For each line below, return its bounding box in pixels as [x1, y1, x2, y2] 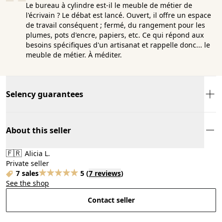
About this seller [6, 124, 71, 136]
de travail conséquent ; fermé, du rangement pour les [26, 20, 205, 30]
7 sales [16, 168, 39, 178]
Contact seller [87, 195, 135, 205]
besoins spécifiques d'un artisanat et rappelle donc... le [26, 40, 210, 50]
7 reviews [89, 168, 121, 178]
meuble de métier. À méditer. [26, 50, 122, 59]
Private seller [6, 158, 49, 168]
